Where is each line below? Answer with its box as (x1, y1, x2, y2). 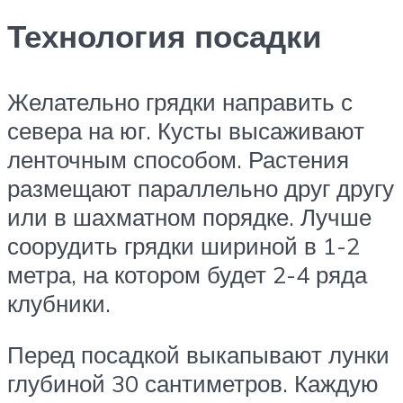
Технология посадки (7, 15, 322, 56)
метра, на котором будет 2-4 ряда (7, 259, 367, 289)
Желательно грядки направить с (7, 86, 353, 116)
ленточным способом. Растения (7, 144, 349, 174)
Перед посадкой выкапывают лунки (7, 340, 390, 370)
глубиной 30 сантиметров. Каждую (7, 369, 379, 399)
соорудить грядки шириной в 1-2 (7, 230, 360, 260)
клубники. (7, 288, 111, 318)
